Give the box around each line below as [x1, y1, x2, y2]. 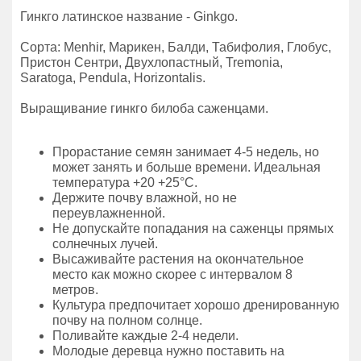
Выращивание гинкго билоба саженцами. [20, 102, 268, 115]
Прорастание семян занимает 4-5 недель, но [52, 145, 319, 159]
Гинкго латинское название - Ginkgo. [20, 10, 238, 23]
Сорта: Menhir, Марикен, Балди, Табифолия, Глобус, [20, 40, 331, 54]
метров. [52, 283, 98, 297]
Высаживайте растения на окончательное [52, 252, 304, 266]
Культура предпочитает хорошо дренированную [52, 298, 339, 312]
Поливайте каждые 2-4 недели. [52, 329, 239, 342]
